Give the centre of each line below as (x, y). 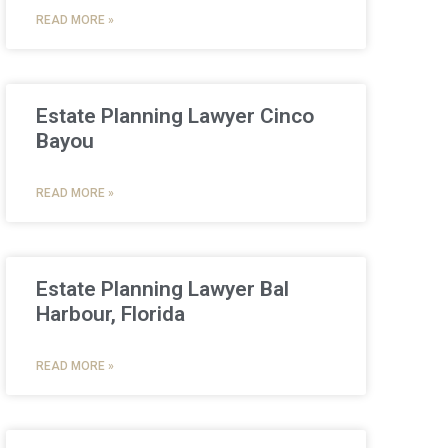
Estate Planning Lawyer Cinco (174, 115)
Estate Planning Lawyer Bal (162, 288)
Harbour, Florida (110, 313)
